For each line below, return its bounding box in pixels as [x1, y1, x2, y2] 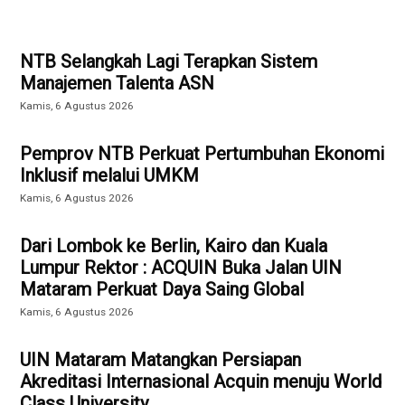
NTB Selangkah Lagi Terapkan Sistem [20, 50, 318, 72]
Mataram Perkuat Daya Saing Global [20, 278, 305, 300]
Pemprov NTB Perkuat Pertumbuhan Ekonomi [20, 142, 385, 165]
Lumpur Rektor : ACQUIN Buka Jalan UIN [20, 256, 343, 278]
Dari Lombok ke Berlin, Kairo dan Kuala [20, 234, 328, 257]
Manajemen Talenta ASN [20, 71, 215, 94]
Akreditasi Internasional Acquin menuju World [20, 370, 382, 392]
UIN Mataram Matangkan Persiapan [20, 348, 302, 371]
